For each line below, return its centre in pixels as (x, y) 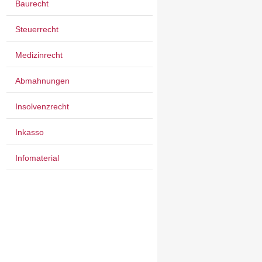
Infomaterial (37, 158)
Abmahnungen (42, 81)
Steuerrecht (37, 29)
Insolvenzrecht (42, 106)
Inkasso (30, 132)
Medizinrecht (39, 55)
